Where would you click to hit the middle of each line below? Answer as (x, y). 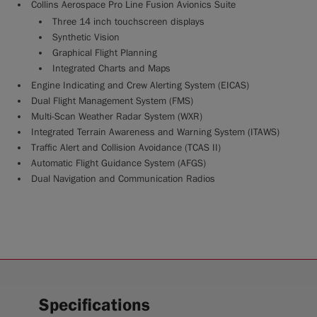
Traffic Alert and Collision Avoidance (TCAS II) (126, 148)
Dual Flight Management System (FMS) (112, 101)
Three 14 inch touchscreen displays (128, 22)
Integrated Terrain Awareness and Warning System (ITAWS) (155, 132)
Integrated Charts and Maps (111, 69)
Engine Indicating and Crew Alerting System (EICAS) (140, 86)
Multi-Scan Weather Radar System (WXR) (117, 117)
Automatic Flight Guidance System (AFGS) (119, 163)
